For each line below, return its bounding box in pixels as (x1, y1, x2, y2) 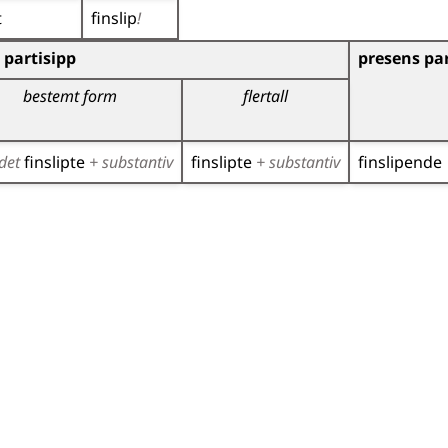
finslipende (358, 151, 442, 173)
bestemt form (22, 85, 117, 107)
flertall (243, 85, 288, 107)
